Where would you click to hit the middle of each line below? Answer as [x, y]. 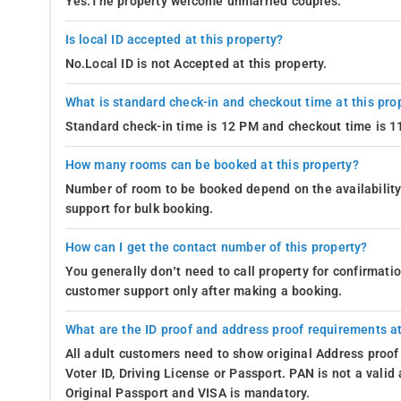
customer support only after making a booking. [204, 291]
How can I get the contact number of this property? [216, 247]
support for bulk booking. [139, 209]
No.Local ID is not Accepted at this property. [196, 64]
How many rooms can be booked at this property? [212, 165]
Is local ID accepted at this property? [174, 39]
